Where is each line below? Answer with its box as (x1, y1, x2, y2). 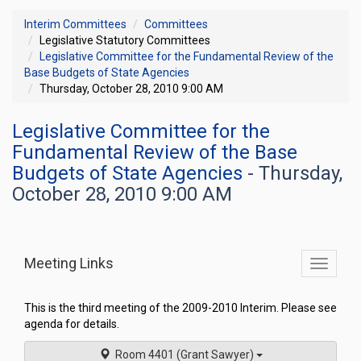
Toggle (318, 259, 353, 272)
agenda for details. (24, 317, 119, 330)
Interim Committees (24, 18, 127, 31)
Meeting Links (24, 255, 114, 272)
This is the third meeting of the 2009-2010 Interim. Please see (24, 301, 337, 314)
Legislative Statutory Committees (39, 34, 210, 47)
